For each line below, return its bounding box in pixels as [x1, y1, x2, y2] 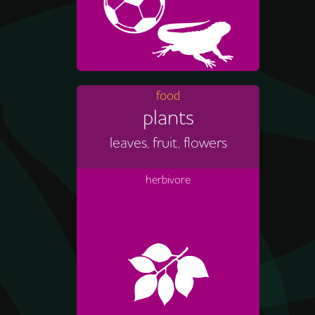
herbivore [146, 172, 191, 188]
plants [142, 103, 194, 133]
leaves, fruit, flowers [109, 132, 227, 153]
